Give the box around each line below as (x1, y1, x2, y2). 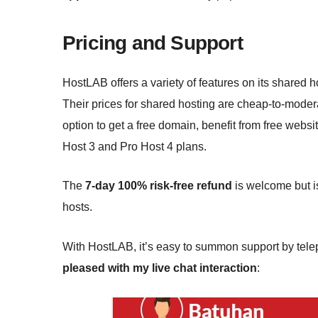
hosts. (62, 201, 92, 214)
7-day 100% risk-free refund (85, 180, 232, 192)
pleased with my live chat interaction (62, 262, 257, 275)
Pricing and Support (62, 32, 243, 55)
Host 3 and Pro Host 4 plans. (62, 140, 207, 153)
